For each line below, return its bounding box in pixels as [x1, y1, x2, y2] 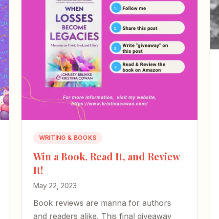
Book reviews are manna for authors [33, 197, 171, 208]
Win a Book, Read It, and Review [33, 149, 180, 163]
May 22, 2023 [33, 181, 77, 190]
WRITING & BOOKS [39, 133, 97, 141]
